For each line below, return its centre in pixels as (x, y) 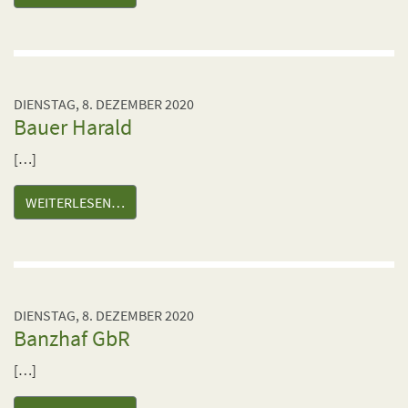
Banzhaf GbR (72, 338)
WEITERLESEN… (75, 202)
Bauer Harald (73, 127)
